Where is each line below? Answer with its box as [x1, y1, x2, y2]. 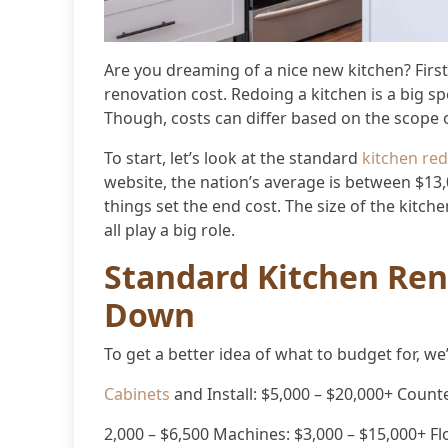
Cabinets [104, 382, 170, 405]
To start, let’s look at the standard [104, 146, 362, 169]
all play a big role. [104, 218, 235, 241]
